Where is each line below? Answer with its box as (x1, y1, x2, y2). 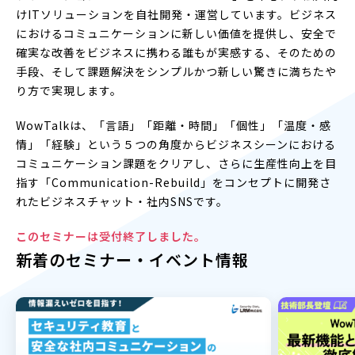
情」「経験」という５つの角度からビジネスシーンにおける (16, 136, 336, 152)
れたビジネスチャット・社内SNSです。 (16, 193, 228, 209)
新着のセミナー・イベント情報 (16, 247, 249, 271)
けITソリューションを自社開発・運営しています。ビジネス (16, 6, 337, 22)
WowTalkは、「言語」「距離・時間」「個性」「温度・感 (16, 116, 331, 133)
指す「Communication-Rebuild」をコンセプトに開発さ (16, 174, 331, 190)
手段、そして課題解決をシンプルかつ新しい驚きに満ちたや (16, 63, 337, 79)
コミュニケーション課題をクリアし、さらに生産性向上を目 (16, 155, 337, 171)
